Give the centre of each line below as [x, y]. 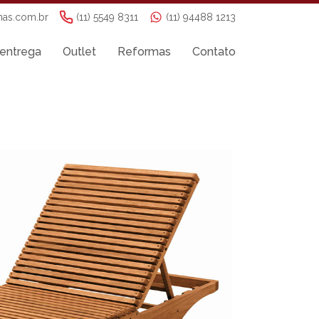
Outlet [79, 51]
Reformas [144, 51]
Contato [214, 51]
